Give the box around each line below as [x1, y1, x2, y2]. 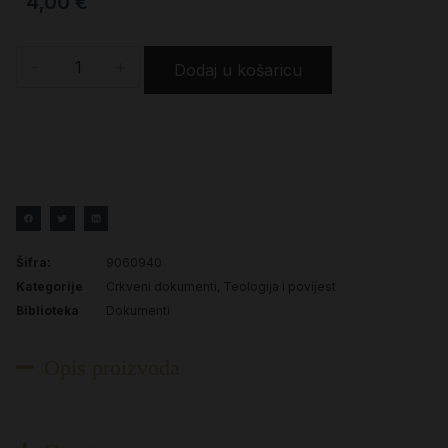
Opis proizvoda [43, 354, 180, 380]
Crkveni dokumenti [106, 278, 217, 294]
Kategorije [16, 278, 83, 294]
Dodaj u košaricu [174, 60, 302, 80]
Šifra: [16, 254, 51, 270]
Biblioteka [16, 302, 79, 318]
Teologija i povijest [223, 278, 336, 294]
